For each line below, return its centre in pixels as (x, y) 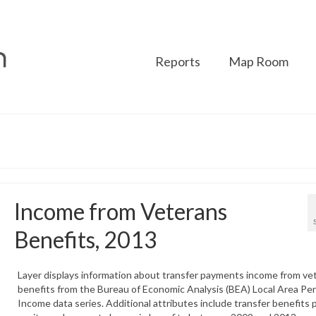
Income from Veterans (120, 211)
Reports (177, 61)
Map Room (258, 61)
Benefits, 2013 (85, 239)
